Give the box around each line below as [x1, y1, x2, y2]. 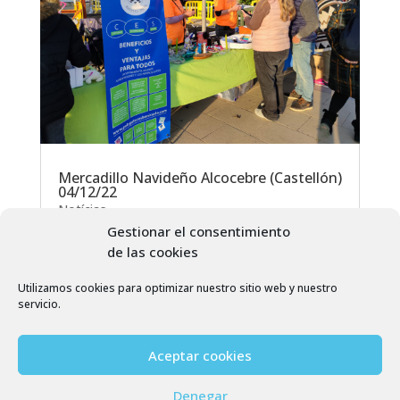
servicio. [18, 296, 61, 312]
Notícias [57, 200, 106, 218]
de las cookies [107, 243, 198, 261]
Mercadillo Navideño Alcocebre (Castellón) [57, 167, 342, 187]
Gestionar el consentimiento [107, 222, 290, 240]
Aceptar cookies [148, 346, 252, 364]
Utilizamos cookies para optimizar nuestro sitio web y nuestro [18, 280, 337, 296]
